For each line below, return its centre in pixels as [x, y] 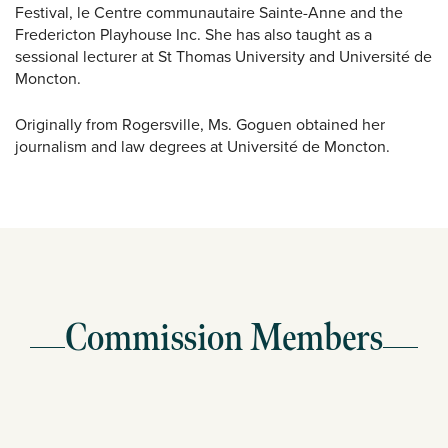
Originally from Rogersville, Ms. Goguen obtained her [200, 125]
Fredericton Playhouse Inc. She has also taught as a [193, 35]
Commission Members [224, 339]
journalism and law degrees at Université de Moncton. [202, 147]
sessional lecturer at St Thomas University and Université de [223, 57]
